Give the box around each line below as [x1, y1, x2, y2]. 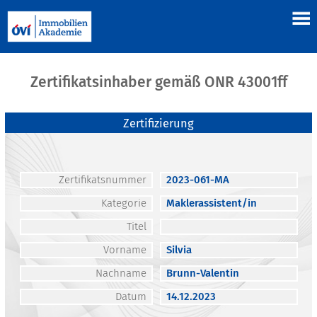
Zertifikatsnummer [58, 173, 146, 187]
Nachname [95, 267, 146, 280]
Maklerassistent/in [166, 197, 257, 210]
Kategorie [100, 197, 146, 210]
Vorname [103, 243, 146, 257]
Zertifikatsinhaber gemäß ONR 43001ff [30, 73, 287, 92]
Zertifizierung [123, 117, 194, 131]
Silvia [166, 243, 192, 257]
